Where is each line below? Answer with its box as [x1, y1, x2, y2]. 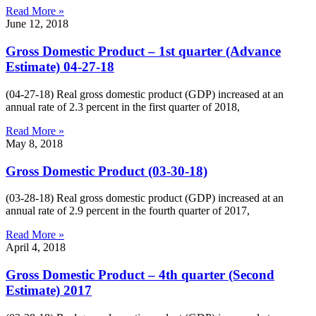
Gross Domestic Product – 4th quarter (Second [6, 267, 274, 282]
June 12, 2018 [6, 18, 68, 30]
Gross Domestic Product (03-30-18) [6, 163, 207, 178]
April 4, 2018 [6, 241, 66, 254]
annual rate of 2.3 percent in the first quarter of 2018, [6, 100, 240, 113]
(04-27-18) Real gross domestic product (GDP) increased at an [6, 87, 284, 100]
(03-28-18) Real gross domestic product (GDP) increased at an [6, 192, 284, 205]
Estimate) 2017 [6, 283, 92, 298]
